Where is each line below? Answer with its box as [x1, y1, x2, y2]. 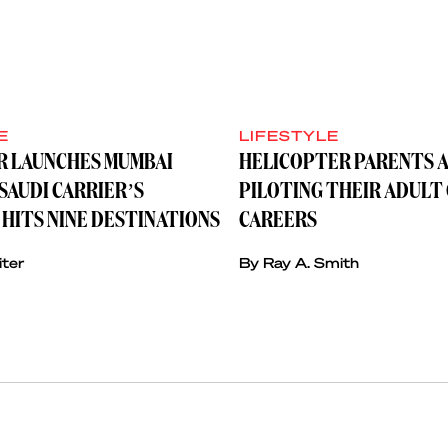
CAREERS [238, 210, 317, 233]
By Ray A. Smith [238, 253, 359, 272]
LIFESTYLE [238, 126, 339, 145]
